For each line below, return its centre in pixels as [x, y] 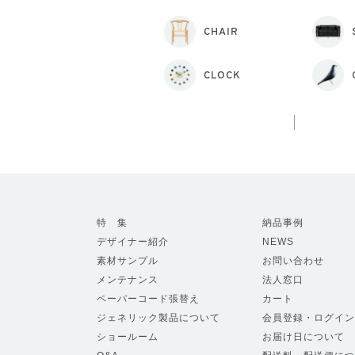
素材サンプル [128, 261]
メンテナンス [128, 280]
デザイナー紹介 [133, 242]
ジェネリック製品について [158, 318]
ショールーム [128, 337]
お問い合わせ [293, 261]
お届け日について [303, 337]
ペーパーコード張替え [148, 299]
